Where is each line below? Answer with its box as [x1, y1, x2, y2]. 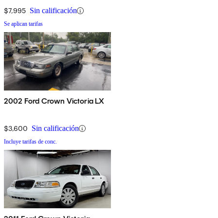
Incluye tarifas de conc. [4, 138, 57, 145]
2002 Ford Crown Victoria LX [4, 96, 105, 106]
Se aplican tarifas [4, 20, 43, 28]
